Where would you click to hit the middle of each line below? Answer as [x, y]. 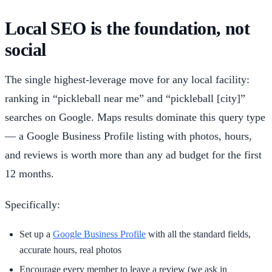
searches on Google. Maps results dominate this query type [135, 117]
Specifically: [32, 204]
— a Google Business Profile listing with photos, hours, [128, 136]
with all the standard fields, [198, 234]
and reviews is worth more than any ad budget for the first [133, 155]
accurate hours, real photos [70, 250]
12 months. [29, 173]
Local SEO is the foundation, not [127, 28]
